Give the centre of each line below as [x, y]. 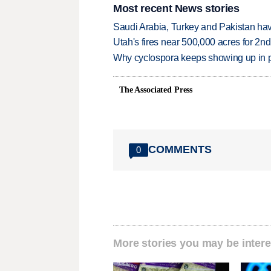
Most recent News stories [176, 8]
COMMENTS [180, 150]
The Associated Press [156, 90]
